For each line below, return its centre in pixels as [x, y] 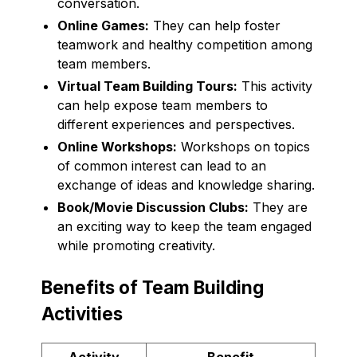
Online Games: [103, 25]
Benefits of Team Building [153, 287]
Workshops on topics [243, 146]
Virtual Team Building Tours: [147, 86]
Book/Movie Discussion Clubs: [153, 207]
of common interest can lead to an [162, 165]
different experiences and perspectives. [176, 124]
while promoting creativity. [136, 245]
